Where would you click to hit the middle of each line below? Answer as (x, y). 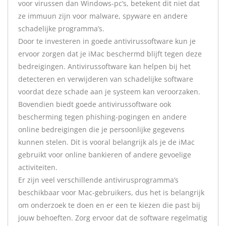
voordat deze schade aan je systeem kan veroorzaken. (109, 92)
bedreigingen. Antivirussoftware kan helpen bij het (104, 66)
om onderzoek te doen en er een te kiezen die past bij (109, 205)
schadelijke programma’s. (61, 29)
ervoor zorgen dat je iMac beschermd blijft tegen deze (110, 54)
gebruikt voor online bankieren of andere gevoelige (105, 155)
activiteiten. (38, 167)
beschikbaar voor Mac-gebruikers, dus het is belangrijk (111, 192)
